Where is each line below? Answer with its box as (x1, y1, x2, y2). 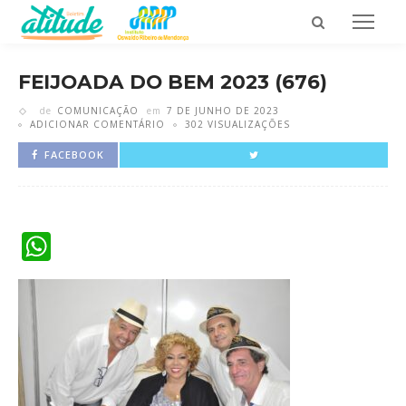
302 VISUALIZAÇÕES (185, 118, 290, 130)
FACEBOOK (44, 148, 104, 161)
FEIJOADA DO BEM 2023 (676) (18, 70, 327, 93)
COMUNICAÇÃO (57, 104, 139, 117)
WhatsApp (51, 228, 190, 264)
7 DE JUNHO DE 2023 (167, 104, 279, 117)
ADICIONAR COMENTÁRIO (30, 118, 165, 130)
